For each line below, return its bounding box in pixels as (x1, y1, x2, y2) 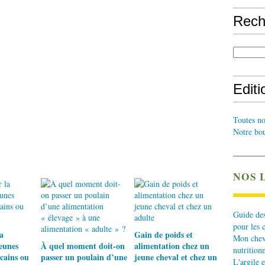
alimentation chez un (134, 240, 209, 252)
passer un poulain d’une (41, 251, 127, 263)
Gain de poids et (134, 228, 193, 241)
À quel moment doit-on (41, 240, 125, 252)
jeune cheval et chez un (134, 251, 217, 263)
